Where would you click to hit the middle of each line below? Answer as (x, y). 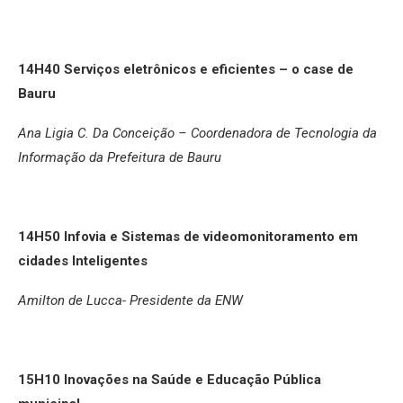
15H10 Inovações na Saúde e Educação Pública (170, 379)
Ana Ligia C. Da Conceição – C (108, 133)
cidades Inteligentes (83, 260)
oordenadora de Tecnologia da (288, 133)
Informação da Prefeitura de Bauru (120, 157)
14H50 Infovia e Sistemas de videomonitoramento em (188, 236)
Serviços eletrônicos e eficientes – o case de (209, 69)
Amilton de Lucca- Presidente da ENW (130, 300)
